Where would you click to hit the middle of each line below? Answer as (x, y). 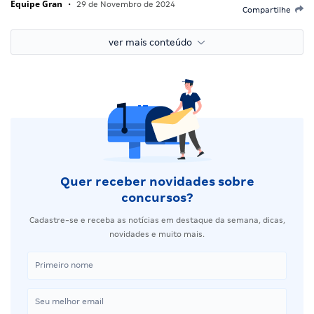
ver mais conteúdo (153, 42)
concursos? (157, 197)
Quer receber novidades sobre (157, 181)
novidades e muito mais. (157, 234)
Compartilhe (269, 9)
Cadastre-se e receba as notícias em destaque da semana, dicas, (157, 220)
